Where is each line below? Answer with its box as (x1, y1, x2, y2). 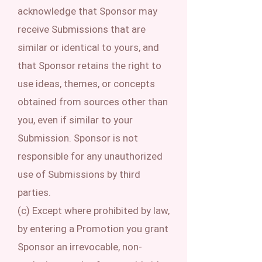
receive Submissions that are (18, 23, 146, 35)
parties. (18, 187, 51, 198)
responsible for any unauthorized (18, 150, 163, 162)
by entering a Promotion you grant (18, 223, 168, 235)
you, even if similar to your (18, 114, 133, 126)
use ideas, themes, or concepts (18, 78, 155, 89)
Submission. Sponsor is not (18, 132, 138, 144)
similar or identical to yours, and (18, 42, 159, 53)
